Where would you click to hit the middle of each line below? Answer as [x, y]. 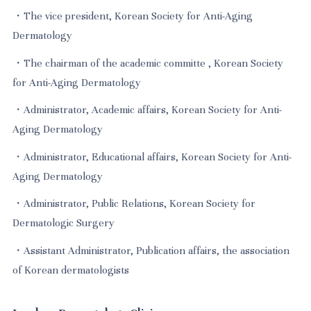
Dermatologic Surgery [64, 223]
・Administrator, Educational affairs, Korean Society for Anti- [152, 157]
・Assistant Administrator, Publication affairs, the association [151, 250]
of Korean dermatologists [71, 270]
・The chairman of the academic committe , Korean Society [148, 63]
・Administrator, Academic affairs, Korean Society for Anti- [148, 110]
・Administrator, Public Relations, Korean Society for [134, 204]
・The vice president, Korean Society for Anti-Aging [133, 16]
